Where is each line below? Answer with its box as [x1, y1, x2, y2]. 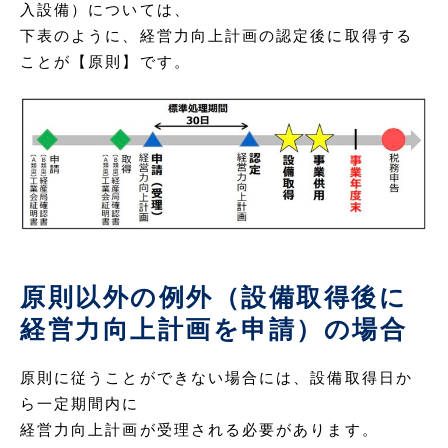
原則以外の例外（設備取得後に [20, 283, 408, 312]
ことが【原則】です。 [20, 53, 191, 70]
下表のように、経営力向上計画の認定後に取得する [20, 27, 413, 44]
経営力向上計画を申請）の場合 [20, 315, 408, 344]
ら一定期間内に [20, 396, 140, 413]
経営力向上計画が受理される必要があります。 [20, 422, 379, 439]
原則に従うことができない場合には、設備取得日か [20, 370, 413, 387]
